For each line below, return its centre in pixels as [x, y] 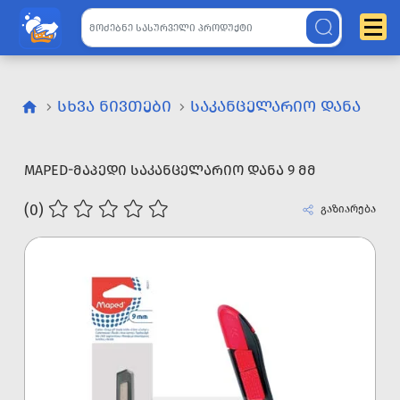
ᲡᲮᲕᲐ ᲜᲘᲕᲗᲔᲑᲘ [114, 106]
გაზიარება [347, 209]
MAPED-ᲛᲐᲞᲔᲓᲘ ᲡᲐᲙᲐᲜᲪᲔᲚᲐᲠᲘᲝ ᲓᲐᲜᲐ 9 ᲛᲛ [170, 170]
